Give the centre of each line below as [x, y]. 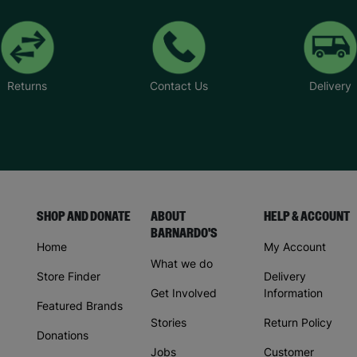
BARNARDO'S [184, 234]
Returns [27, 86]
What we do [181, 264]
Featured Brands [80, 306]
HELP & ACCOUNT [307, 217]
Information [293, 293]
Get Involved [183, 293]
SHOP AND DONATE [84, 217]
